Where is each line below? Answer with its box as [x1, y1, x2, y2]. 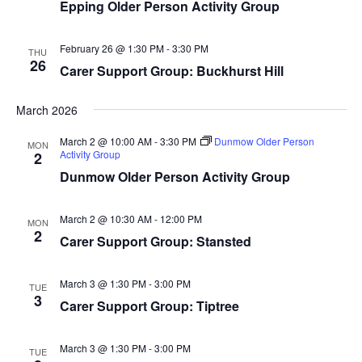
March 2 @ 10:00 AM [59, 134, 152, 148]
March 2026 [15, 102, 78, 118]
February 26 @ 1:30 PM [59, 41, 164, 55]
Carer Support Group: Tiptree [59, 297, 239, 315]
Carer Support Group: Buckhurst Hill [59, 61, 284, 80]
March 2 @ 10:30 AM [59, 212, 152, 225]
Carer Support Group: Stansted [59, 232, 251, 250]
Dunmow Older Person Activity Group [59, 167, 290, 186]
